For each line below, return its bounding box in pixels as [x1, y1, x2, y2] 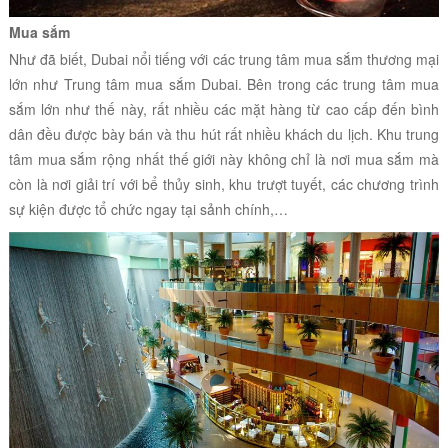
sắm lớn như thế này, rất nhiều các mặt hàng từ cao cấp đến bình [8, 98, 440, 119]
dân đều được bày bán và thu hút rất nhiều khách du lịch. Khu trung [8, 123, 440, 144]
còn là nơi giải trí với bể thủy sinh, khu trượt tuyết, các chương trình [8, 173, 440, 194]
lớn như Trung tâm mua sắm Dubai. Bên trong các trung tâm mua [8, 73, 440, 94]
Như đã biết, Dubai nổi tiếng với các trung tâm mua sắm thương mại [8, 48, 440, 69]
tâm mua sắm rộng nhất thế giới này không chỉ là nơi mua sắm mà [8, 148, 440, 169]
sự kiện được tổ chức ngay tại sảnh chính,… [8, 198, 288, 219]
